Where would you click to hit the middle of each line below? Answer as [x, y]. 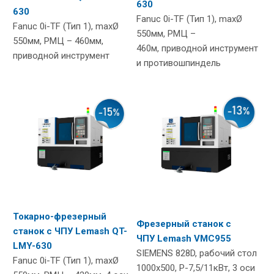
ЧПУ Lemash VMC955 [184, 238]
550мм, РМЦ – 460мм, [58, 41]
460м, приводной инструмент [197, 48]
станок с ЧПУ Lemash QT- [70, 231]
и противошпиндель [179, 63]
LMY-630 [32, 246]
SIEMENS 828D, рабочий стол [197, 253]
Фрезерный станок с [184, 224]
